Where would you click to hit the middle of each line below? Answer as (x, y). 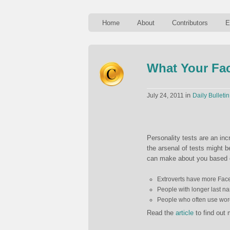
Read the (161, 213)
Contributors (190, 23)
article (185, 213)
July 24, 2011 (166, 95)
